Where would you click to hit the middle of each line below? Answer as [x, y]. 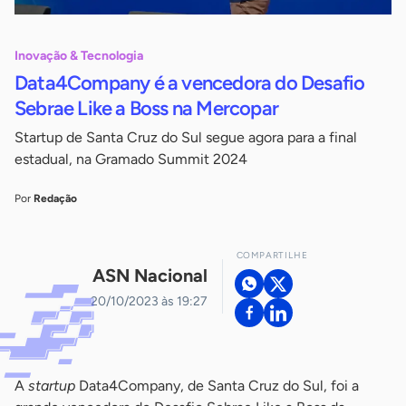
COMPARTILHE [272, 256]
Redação [55, 199]
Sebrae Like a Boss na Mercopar [146, 109]
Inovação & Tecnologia [79, 56]
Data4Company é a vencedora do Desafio [190, 83]
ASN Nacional [150, 275]
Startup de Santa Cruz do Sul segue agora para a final [186, 138]
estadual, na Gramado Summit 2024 [131, 159]
